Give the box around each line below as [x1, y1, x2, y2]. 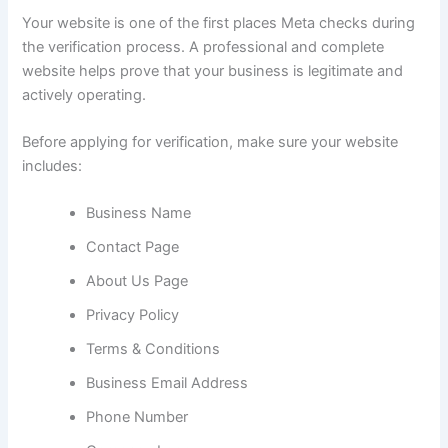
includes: [22, 156, 83, 175]
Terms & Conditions [86, 340, 221, 359]
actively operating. [22, 85, 147, 104]
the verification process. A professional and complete [22, 37, 385, 56]
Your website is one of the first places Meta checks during [22, 13, 416, 32]
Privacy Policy [86, 306, 180, 325]
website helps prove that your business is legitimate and [22, 61, 404, 80]
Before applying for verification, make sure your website [22, 132, 399, 151]
